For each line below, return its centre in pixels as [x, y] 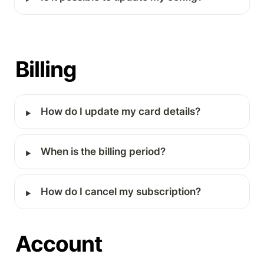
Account [59, 244]
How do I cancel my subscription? [121, 192]
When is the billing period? [103, 152]
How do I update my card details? [120, 112]
